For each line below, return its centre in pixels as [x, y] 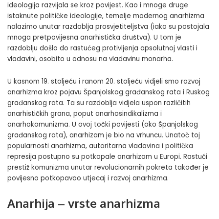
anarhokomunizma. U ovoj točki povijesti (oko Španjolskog [103, 124]
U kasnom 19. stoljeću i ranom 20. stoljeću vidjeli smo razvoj [104, 81]
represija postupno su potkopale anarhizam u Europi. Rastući [107, 156]
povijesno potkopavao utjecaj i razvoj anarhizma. [88, 178]
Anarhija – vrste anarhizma [84, 203]
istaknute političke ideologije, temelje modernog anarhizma [106, 16]
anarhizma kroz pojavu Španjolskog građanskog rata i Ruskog [109, 92]
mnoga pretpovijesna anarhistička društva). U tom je [94, 37]
